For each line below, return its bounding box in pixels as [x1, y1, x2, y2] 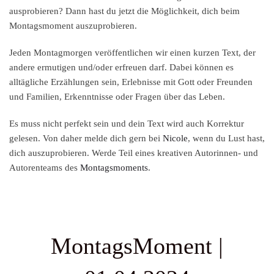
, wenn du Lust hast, [188, 133, 265, 144]
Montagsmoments [80, 163, 148, 173]
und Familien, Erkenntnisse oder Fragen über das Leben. [9, 92, 228, 102]
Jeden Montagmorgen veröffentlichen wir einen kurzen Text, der [9, 48, 256, 58]
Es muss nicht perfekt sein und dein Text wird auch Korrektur [9, 119, 244, 129]
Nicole [163, 133, 188, 144]
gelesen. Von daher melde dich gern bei [9, 133, 163, 144]
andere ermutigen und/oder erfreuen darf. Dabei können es [9, 62, 234, 73]
